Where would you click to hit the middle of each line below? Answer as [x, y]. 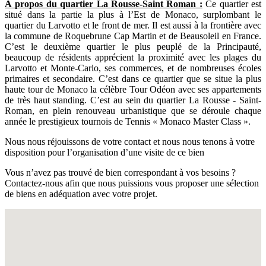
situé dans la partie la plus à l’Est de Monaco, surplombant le [133, 15]
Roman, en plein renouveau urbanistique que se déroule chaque [133, 111]
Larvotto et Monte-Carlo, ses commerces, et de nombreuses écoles [133, 68]
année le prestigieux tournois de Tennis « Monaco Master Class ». [128, 122]
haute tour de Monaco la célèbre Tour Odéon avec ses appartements [133, 90]
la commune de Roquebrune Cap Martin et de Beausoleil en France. [133, 36]
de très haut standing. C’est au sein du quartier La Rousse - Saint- [133, 100]
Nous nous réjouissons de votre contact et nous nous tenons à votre [130, 142]
